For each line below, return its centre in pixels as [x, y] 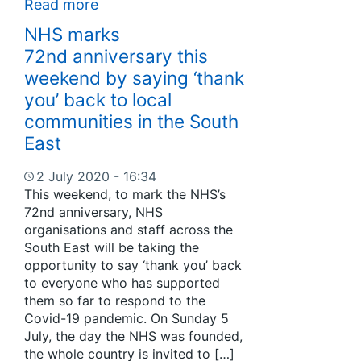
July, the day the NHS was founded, [133, 336]
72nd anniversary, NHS [93, 212]
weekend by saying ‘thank [134, 78]
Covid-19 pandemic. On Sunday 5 [127, 318]
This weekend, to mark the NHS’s [125, 194]
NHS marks [72, 34]
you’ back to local [98, 100]
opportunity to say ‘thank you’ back [133, 265]
